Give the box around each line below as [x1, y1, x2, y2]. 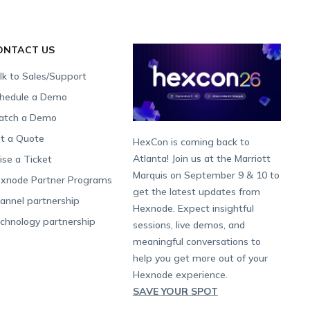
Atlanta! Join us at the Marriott [132, 152, 271, 165]
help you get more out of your [132, 251, 268, 264]
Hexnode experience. [132, 268, 228, 281]
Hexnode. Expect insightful [132, 201, 254, 215]
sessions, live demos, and [132, 218, 245, 231]
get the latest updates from [132, 185, 260, 198]
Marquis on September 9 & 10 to [132, 168, 280, 181]
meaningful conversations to [132, 235, 261, 248]
